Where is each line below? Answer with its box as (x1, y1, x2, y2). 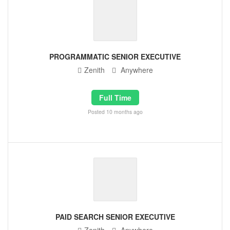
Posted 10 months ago (87, 108, 143, 116)
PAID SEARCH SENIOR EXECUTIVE (55, 212, 175, 222)
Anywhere (118, 65, 153, 75)
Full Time (99, 92, 131, 103)
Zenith (84, 65, 107, 75)
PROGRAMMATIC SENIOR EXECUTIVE (49, 51, 181, 62)
